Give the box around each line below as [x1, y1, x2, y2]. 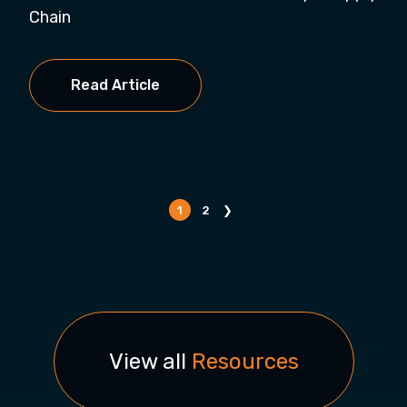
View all [108, 349, 192, 374]
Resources [191, 349, 299, 374]
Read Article [71, 76, 160, 94]
